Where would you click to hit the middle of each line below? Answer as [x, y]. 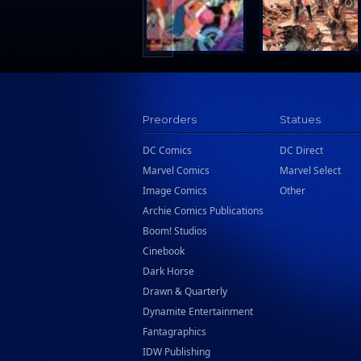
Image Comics [175, 191]
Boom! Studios [175, 231]
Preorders [170, 119]
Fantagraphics [174, 332]
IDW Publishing [176, 352]
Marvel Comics [176, 170]
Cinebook [164, 251]
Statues [300, 119]
